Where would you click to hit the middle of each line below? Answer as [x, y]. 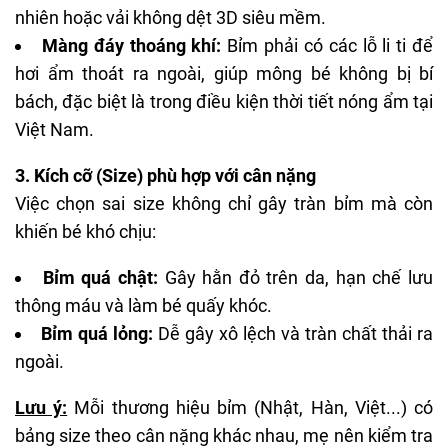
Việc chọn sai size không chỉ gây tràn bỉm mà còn [224, 203]
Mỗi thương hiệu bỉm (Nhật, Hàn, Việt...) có [250, 407]
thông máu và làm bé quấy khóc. [143, 305]
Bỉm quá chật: [100, 277]
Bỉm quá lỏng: [97, 333]
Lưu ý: [41, 407]
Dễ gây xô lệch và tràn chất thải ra [293, 333]
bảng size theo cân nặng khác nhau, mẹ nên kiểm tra [224, 435]
